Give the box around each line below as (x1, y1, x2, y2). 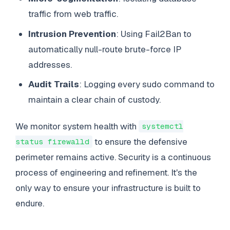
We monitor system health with (15, 120, 139, 132)
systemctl (141, 121, 183, 131)
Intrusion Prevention (28, 28, 117, 40)
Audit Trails (28, 79, 80, 90)
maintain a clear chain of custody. (28, 94, 161, 106)
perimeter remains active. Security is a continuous (15, 151, 211, 163)
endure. (15, 197, 44, 209)
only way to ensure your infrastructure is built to (15, 182, 201, 194)
